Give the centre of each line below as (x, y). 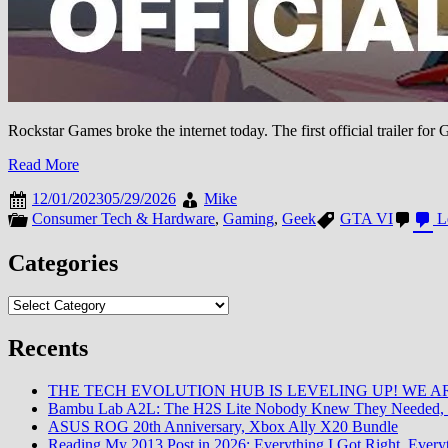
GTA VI (366, 218)
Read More (43, 164)
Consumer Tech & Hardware (123, 218)
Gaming (248, 218)
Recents (48, 348)
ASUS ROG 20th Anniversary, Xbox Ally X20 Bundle (223, 427)
